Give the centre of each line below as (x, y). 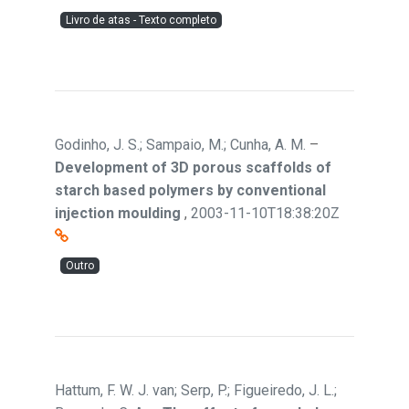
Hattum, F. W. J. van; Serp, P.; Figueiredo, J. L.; (196, 390)
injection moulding (118, 213)
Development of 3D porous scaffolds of (193, 168)
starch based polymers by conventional (190, 190)
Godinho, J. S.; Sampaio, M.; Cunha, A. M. (180, 145)
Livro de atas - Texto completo (141, 20)
